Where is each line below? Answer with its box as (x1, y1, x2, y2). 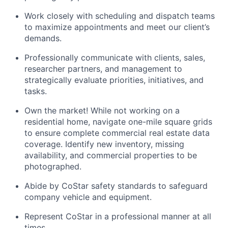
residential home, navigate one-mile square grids (24, 117, 212, 127)
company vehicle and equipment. (24, 192, 152, 202)
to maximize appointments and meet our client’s (24, 22, 210, 32)
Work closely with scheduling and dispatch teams (24, 11, 215, 21)
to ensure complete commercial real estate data (24, 128, 210, 138)
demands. (24, 33, 62, 43)
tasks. (24, 86, 47, 96)
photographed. (24, 161, 81, 172)
